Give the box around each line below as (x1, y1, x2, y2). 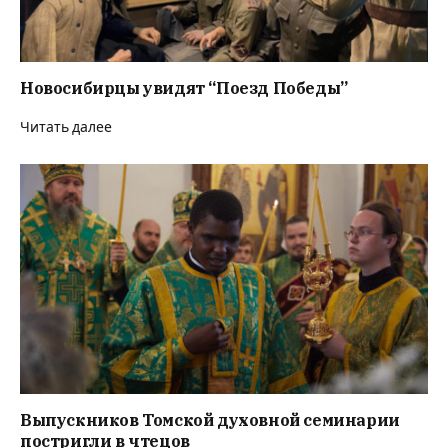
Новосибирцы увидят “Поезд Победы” (20, 78, 348, 99)
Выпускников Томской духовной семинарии (20, 409, 400, 430)
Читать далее (20, 120, 112, 136)
